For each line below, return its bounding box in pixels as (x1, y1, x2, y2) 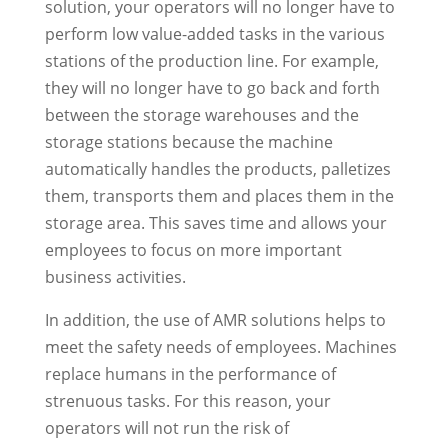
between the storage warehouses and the (44, 103, 359, 126)
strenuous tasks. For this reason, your (44, 389, 331, 412)
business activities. (44, 265, 186, 288)
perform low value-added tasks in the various (44, 22, 385, 45)
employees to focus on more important (44, 238, 342, 261)
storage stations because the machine (44, 130, 333, 153)
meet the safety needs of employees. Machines (44, 335, 397, 358)
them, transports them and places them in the (44, 184, 394, 207)
